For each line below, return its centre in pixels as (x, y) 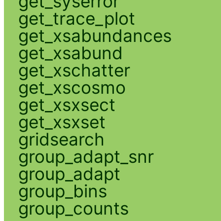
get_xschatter (74, 70)
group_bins (62, 191)
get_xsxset (62, 122)
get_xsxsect (67, 104)
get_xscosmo (72, 87)
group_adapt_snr (86, 156)
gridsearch (61, 139)
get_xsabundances (95, 35)
